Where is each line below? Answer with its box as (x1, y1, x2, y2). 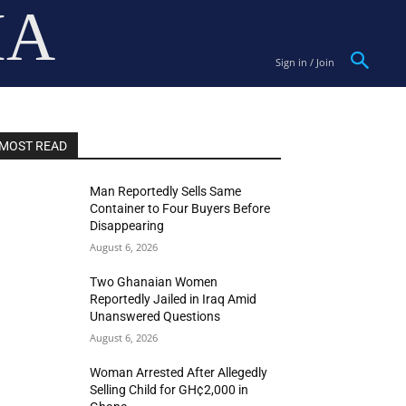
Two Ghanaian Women (90, 275, 218, 289)
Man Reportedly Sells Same (90, 184, 242, 198)
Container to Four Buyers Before (90, 201, 271, 216)
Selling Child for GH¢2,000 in (90, 382, 249, 397)
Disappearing (90, 218, 165, 233)
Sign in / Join (275, 55, 334, 69)
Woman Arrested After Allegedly (90, 365, 268, 380)
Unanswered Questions (90, 309, 221, 324)
